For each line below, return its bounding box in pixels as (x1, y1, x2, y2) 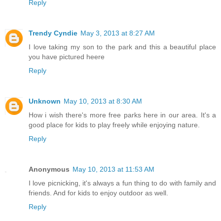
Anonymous (29, 165, 70, 173)
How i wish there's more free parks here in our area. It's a (29, 110, 216, 119)
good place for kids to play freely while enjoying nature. (29, 120, 200, 129)
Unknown (29, 97, 61, 105)
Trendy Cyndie (29, 29, 77, 37)
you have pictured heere (29, 52, 105, 61)
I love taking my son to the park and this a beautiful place (29, 42, 216, 51)
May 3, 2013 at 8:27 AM (80, 29, 155, 37)
